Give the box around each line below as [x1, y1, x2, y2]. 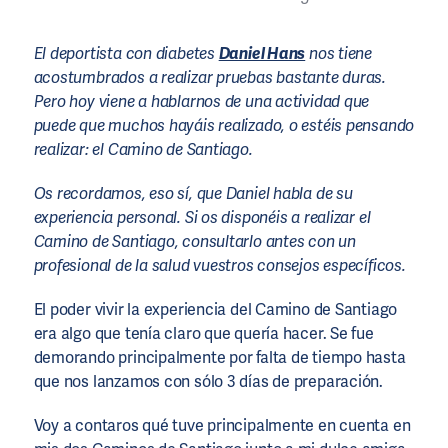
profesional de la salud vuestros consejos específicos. [33, 254, 406, 276]
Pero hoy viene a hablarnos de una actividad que [33, 90, 370, 112]
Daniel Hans [218, 42, 306, 64]
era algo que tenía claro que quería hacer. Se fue [33, 322, 374, 344]
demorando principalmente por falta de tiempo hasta [33, 346, 406, 368]
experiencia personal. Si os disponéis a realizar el [33, 206, 371, 228]
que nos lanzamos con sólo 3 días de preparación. [33, 370, 384, 392]
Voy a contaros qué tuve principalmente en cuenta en [33, 414, 411, 436]
